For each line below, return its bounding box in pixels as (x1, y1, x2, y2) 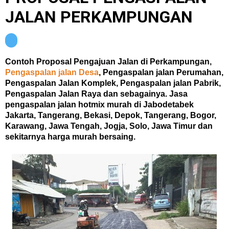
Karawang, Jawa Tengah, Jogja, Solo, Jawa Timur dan (5, 122, 213, 130)
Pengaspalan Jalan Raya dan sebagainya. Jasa (5, 89, 188, 98)
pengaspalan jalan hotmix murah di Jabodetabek (5, 100, 194, 109)
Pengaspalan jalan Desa (5, 68, 99, 77)
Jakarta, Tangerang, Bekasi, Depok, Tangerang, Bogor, (5, 111, 216, 120)
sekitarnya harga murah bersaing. (5, 132, 135, 141)
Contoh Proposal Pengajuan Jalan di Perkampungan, (5, 57, 212, 66)
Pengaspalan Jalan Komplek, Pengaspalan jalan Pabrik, (5, 79, 221, 87)
